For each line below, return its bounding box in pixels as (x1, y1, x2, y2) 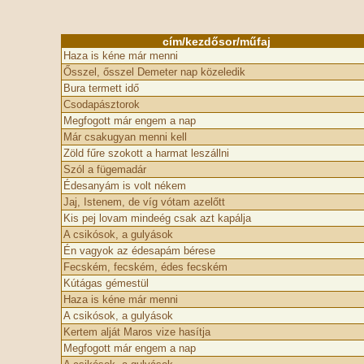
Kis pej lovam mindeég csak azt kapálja (63, 212, 251, 224)
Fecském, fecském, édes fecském (63, 261, 227, 273)
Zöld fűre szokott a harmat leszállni (63, 147, 229, 159)
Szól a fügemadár (63, 163, 146, 175)
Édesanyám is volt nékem (63, 180, 186, 192)
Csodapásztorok (63, 98, 140, 110)
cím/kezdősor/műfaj (162, 35, 271, 48)
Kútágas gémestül (63, 277, 149, 289)
